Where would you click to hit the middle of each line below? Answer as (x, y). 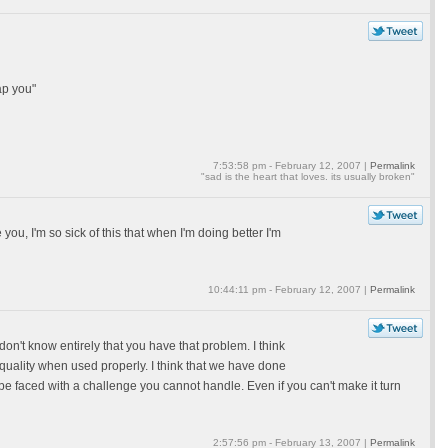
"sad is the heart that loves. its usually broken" (307, 176)
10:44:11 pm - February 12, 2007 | (288, 289)
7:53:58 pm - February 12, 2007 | (291, 165)
